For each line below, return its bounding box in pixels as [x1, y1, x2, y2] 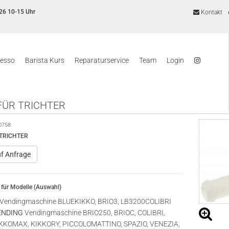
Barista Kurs [25, 56, 64, 64]
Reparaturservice [75, 56, 129, 64]
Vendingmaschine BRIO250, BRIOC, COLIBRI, [23, 209, 165, 217]
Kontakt [199, 9, 222, 16]
